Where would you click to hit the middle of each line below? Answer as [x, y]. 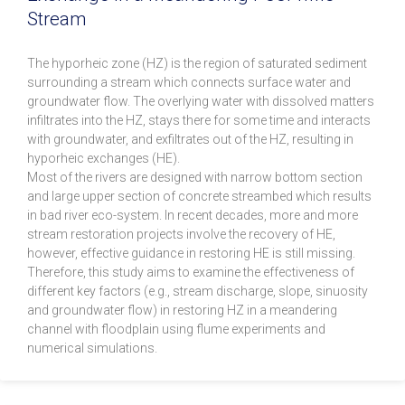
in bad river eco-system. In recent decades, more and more [193, 216]
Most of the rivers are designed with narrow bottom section [195, 178]
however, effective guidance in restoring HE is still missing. [191, 254]
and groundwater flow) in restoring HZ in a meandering [182, 311]
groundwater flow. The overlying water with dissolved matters [201, 102]
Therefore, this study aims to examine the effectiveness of [191, 273]
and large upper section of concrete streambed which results [199, 197]
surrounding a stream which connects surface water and [189, 83]
